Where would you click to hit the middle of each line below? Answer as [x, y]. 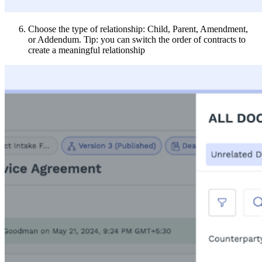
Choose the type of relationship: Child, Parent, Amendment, [138, 29]
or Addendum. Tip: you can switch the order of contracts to [137, 39]
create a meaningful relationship [87, 50]
